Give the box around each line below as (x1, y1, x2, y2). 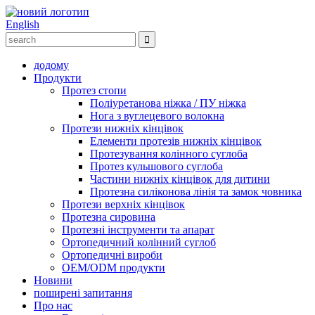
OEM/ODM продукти (62, 262, 165, 274)
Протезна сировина (62, 211, 155, 223)
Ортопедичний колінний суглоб (62, 236, 216, 248)
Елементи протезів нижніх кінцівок (90, 135, 262, 147)
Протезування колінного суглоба (90, 148, 247, 160)
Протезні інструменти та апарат (62, 224, 214, 236)
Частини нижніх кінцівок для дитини (90, 173, 270, 185)
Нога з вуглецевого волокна (90, 110, 224, 122)
